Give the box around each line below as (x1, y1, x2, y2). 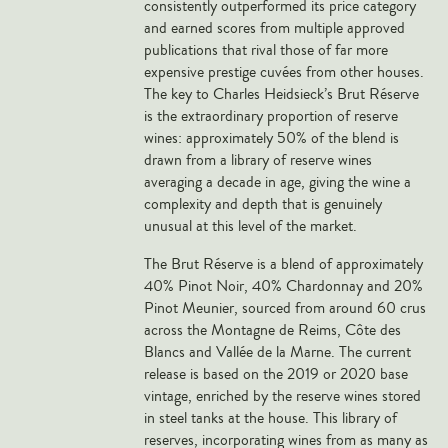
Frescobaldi (70, 352, 140, 375)
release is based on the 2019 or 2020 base (144, 362, 408, 385)
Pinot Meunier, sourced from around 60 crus (144, 296, 426, 319)
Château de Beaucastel (70, 288, 213, 311)
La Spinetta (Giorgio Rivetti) (70, 416, 248, 439)
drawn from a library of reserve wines (144, 148, 372, 171)
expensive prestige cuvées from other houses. (144, 60, 424, 83)
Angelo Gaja (70, 224, 147, 247)
